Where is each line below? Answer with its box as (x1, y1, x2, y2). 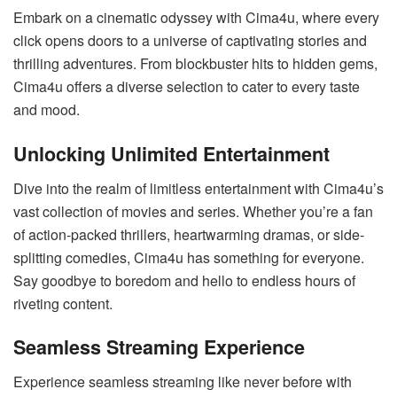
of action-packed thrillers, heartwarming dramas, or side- (13, 223, 364, 245)
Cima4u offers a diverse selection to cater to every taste (13, 76, 360, 97)
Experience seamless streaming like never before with (13, 371, 352, 393)
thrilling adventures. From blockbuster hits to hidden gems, (13, 53, 378, 74)
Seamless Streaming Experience (13, 333, 305, 362)
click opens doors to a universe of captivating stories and (13, 30, 367, 51)
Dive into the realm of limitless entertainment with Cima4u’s (13, 177, 384, 198)
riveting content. (13, 292, 113, 314)
